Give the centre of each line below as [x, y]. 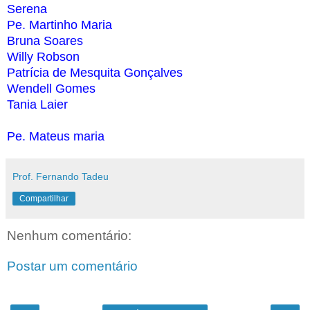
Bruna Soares [45, 40]
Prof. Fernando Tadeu [61, 176]
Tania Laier [37, 104]
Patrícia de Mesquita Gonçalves [95, 72]
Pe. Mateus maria [56, 136]
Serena [27, 9]
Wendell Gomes [51, 88]
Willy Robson [43, 56]
